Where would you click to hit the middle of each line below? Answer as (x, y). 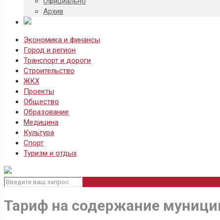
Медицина (41, 122)
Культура (39, 133)
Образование (46, 112)
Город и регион (50, 50)
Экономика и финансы (62, 40)
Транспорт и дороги (57, 60)
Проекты (39, 91)
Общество (41, 102)
